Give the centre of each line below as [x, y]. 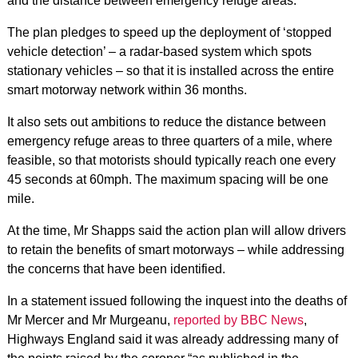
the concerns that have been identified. [116, 269]
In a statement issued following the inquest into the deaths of [177, 301]
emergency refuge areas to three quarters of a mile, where [169, 141]
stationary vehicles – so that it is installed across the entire [170, 71]
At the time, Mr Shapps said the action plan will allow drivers [176, 231]
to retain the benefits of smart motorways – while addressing [175, 250]
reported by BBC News [238, 320]
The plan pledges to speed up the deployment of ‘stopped [169, 32]
